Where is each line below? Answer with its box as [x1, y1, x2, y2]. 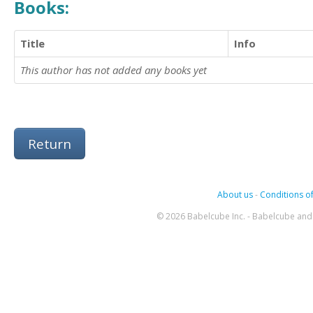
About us [217, 188, 253, 201]
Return [28, 134, 71, 152]
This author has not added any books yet [20, 62, 207, 77]
